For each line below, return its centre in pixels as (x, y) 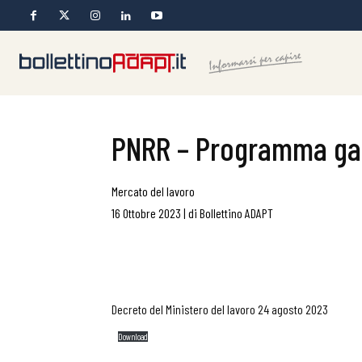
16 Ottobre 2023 (146, 213)
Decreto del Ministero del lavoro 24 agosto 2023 (220, 309)
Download (133, 337)
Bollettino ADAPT (236, 213)
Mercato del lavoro (153, 191)
